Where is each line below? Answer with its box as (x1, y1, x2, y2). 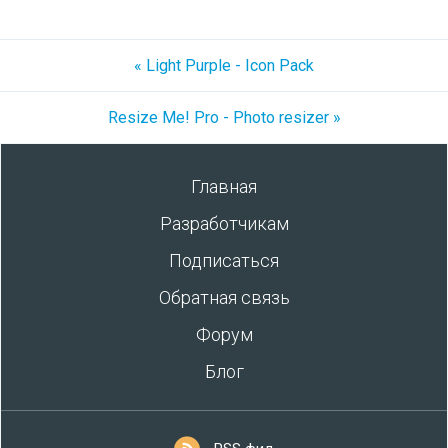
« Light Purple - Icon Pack (134, 56, 314, 75)
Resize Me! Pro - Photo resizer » (107, 108, 341, 127)
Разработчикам (159, 213, 289, 234)
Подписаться (169, 250, 279, 271)
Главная (191, 176, 257, 197)
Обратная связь (158, 287, 290, 308)
